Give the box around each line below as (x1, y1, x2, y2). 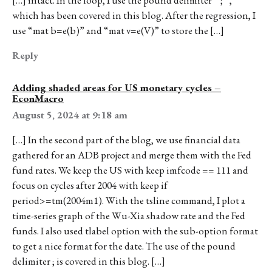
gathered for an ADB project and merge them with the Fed (12, 148, 251, 162)
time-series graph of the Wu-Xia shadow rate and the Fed (12, 209, 245, 223)
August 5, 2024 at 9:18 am (12, 107, 127, 121)
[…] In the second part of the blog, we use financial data (12, 133, 240, 147)
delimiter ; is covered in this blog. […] (12, 254, 165, 268)
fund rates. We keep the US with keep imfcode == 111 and (12, 163, 248, 177)
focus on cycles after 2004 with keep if (12, 178, 168, 192)
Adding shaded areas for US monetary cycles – (12, 81, 221, 95)
